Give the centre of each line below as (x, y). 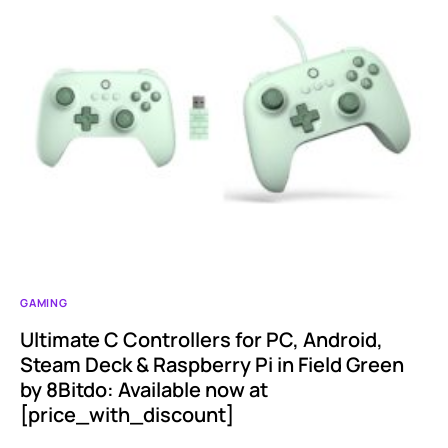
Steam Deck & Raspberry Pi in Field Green (212, 365)
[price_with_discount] (127, 415)
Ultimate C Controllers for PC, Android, (201, 340)
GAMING (44, 303)
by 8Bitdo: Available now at (144, 390)
